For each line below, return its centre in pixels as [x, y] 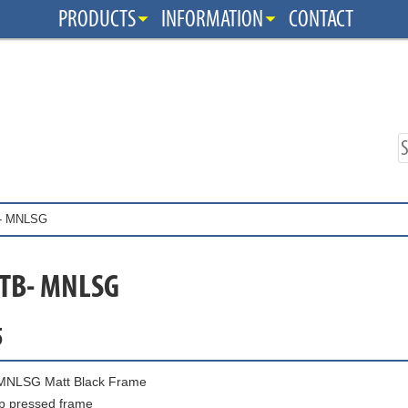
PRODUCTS [97, 19]
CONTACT [321, 19]
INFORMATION [212, 19]
